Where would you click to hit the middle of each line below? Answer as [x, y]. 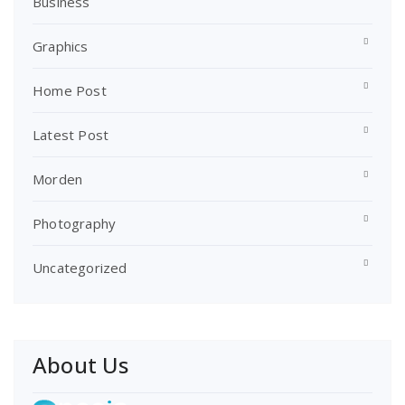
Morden [58, 179]
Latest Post [71, 135]
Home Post [70, 90]
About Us [81, 365]
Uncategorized [80, 268]
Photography [75, 223]
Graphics [61, 46]
